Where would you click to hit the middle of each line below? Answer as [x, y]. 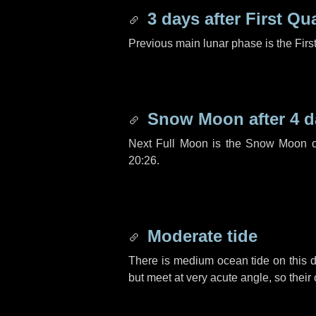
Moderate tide [200, 236]
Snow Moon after [216, 119]
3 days [174, 19]
